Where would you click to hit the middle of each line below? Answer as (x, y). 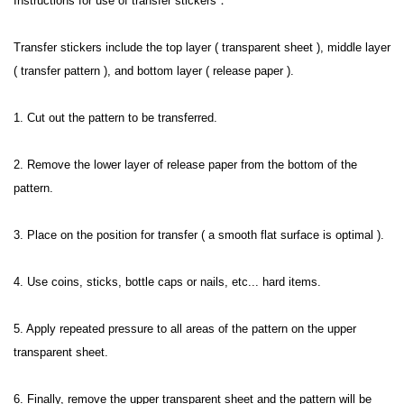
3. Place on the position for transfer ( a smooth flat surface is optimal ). (199, 234)
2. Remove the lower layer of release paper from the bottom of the (185, 164)
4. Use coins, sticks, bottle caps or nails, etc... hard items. (167, 281)
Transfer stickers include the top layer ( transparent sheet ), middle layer (202, 47)
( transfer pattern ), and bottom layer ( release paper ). (154, 70)
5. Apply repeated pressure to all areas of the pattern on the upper (185, 328)
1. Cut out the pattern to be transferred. (115, 117)
